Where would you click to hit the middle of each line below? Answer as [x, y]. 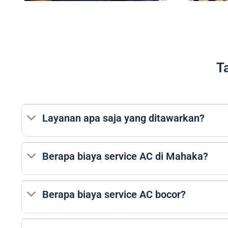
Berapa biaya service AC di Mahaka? [125, 156]
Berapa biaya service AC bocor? [114, 194]
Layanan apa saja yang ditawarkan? [124, 118]
